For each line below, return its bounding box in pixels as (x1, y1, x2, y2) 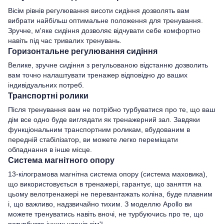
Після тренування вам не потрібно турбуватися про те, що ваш (8, 105, 215, 113)
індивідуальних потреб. (8, 80, 84, 89)
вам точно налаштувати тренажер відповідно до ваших (8, 70, 187, 79)
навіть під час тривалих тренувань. (8, 36, 121, 44)
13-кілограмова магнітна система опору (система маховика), (8, 169, 207, 178)
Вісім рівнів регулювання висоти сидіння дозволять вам (8, 6, 189, 14)
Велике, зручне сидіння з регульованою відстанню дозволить (8, 60, 208, 69)
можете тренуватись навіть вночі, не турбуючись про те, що (8, 209, 203, 218)
